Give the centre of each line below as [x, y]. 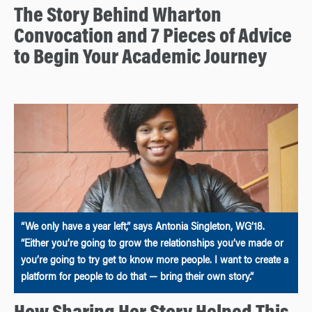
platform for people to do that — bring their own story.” [137, 278]
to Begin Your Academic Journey [140, 58]
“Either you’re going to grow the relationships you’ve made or [152, 244]
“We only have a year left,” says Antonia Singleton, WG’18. [143, 227]
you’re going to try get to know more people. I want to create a [155, 261]
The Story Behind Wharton [118, 16]
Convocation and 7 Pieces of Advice [153, 37]
